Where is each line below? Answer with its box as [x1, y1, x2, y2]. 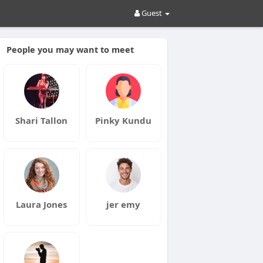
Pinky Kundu [95, 114, 152, 126]
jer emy [106, 198, 141, 210]
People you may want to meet [6, 43, 134, 55]
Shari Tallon [15, 114, 68, 126]
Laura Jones [16, 198, 68, 210]
